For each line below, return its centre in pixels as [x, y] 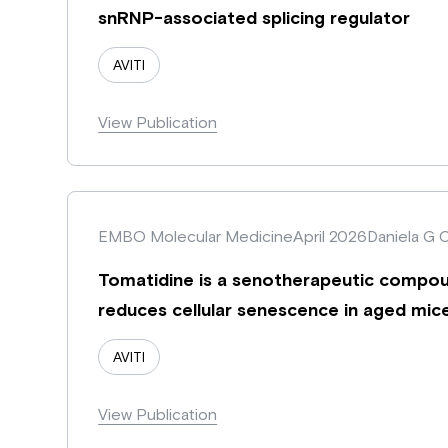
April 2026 [330, 235]
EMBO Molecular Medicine [196, 235]
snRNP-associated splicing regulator [254, 17]
